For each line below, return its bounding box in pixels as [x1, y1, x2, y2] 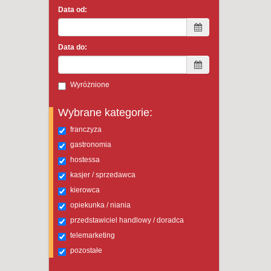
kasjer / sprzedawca [70, 171, 135, 179]
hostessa [70, 155, 100, 164]
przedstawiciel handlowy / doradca [70, 216, 184, 224]
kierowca [70, 186, 100, 194]
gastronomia [70, 140, 111, 149]
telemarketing [70, 231, 115, 240]
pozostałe [70, 246, 102, 255]
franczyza [70, 125, 102, 134]
